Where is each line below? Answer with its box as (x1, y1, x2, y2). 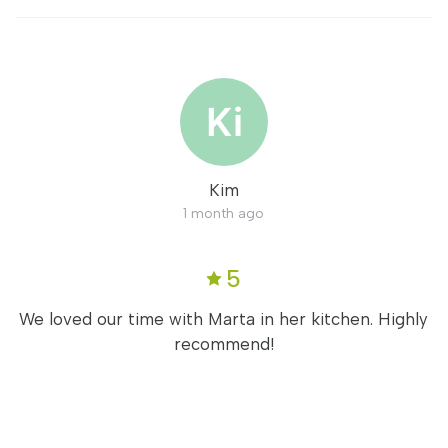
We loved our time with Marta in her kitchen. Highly (19, 309, 429, 329)
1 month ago (183, 205, 265, 221)
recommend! (173, 334, 274, 354)
